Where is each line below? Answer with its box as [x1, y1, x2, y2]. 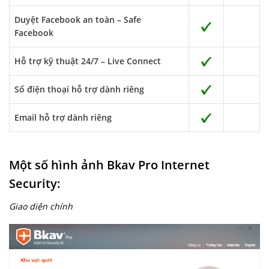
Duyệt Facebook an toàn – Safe [14, 14, 141, 25]
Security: [9, 175, 61, 192]
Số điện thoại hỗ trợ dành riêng [14, 83, 144, 95]
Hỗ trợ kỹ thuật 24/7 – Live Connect [14, 55, 161, 67]
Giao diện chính [9, 201, 73, 212]
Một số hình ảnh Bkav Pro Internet [9, 157, 210, 173]
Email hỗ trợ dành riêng [14, 112, 112, 123]
